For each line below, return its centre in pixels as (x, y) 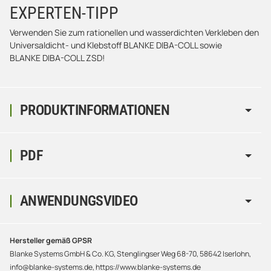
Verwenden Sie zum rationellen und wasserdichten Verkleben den (134, 33)
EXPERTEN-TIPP (64, 13)
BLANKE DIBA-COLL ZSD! (57, 58)
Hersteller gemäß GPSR (51, 241)
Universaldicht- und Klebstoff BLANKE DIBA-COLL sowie (116, 45)
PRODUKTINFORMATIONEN (95, 110)
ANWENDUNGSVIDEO (79, 201)
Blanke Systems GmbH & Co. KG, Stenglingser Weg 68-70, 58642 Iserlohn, (130, 254)
